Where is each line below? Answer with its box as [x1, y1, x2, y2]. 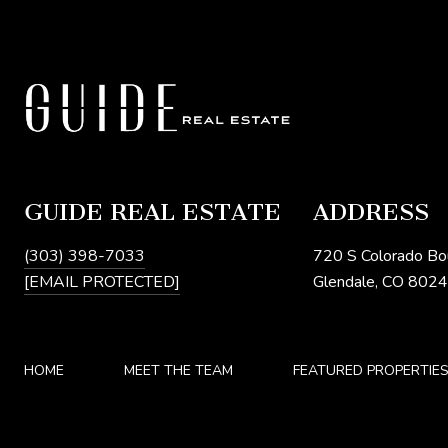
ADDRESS [313, 197, 429, 226]
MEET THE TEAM [124, 360, 233, 380]
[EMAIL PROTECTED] [24, 270, 180, 293]
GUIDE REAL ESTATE [24, 197, 281, 226]
